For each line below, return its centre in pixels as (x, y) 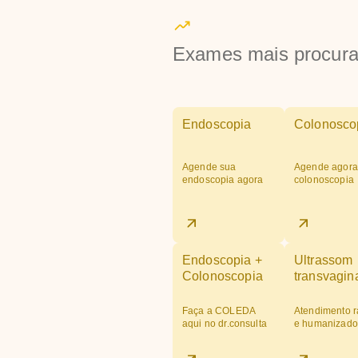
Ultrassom (324, 260)
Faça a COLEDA (219, 311)
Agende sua (209, 167)
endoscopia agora (223, 180)
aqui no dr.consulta (225, 324)
